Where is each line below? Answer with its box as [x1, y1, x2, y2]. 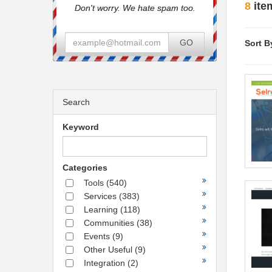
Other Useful [84, 245, 135, 254]
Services [84, 191, 119, 201]
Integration [84, 258, 127, 268]
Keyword [63, 122, 99, 132]
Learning [84, 205, 120, 214]
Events [84, 231, 112, 241]
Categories [63, 163, 107, 172]
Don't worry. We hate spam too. [74, 3, 195, 13]
